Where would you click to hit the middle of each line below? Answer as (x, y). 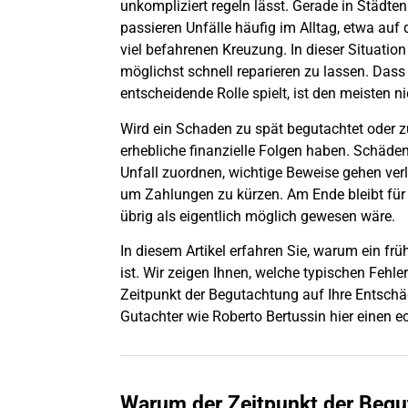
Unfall (139, 172)
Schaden (204, 128)
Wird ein (148, 128)
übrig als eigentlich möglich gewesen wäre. (258, 216)
